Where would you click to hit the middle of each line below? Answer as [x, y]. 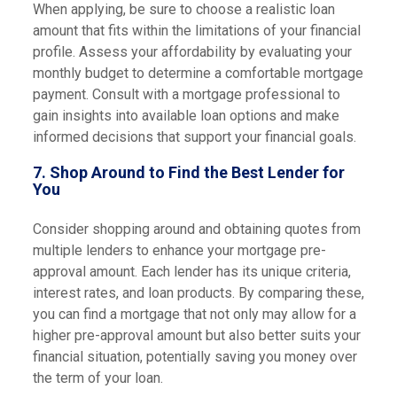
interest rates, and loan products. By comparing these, [198, 293]
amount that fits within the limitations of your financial [196, 31]
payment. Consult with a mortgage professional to [186, 94]
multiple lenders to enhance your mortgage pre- [179, 250]
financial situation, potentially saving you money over [195, 357]
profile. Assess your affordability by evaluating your [192, 52]
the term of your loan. [99, 378]
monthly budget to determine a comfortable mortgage [198, 73]
